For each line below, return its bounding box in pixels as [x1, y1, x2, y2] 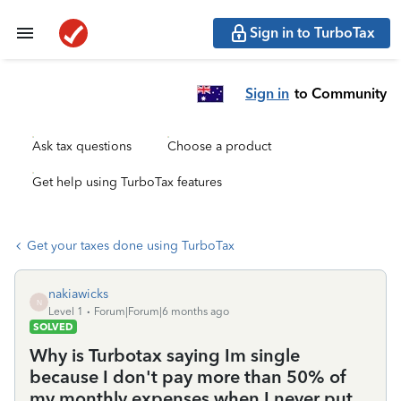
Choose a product [167, 139, 271, 154]
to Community [294, 84, 387, 102]
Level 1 [48, 305, 83, 318]
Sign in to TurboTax [250, 24, 375, 41]
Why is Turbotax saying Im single [30, 345, 300, 366]
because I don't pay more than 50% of [30, 366, 346, 388]
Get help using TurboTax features [32, 175, 222, 190]
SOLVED [33, 320, 73, 333]
